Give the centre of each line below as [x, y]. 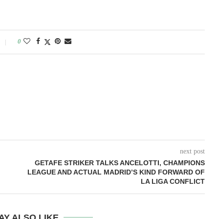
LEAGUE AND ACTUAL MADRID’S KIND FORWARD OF [116, 172]
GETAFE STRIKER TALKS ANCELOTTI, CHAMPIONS [120, 163]
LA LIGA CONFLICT [173, 181]
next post [192, 151]
